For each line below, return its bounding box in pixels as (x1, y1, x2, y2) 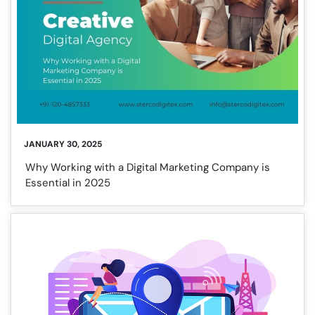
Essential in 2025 (25, 176, 110, 191)
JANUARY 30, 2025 (24, 139, 102, 150)
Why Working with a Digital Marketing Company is (25, 160, 270, 175)
